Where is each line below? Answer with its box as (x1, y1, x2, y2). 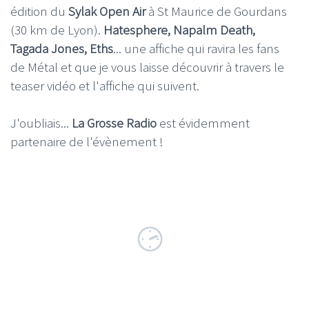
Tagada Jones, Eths (10, 40, 113, 57)
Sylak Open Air (68, 3, 146, 19)
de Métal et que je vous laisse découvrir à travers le (10, 59, 284, 75)
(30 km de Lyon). (10, 21, 103, 38)
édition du (10, 3, 68, 19)
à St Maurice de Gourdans (146, 3, 287, 19)
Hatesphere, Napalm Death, (103, 21, 255, 38)
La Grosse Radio (72, 114, 157, 131)
